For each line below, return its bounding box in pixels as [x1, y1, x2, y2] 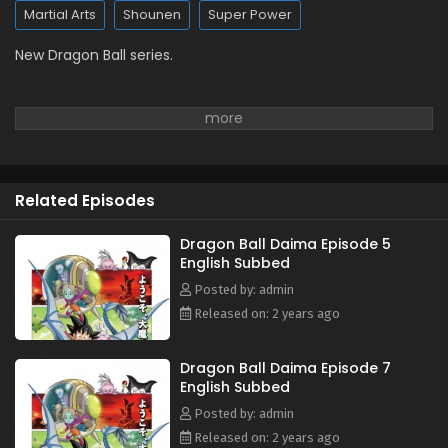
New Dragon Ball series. [15, 45, 173, 65]
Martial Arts [24, 5, 96, 24]
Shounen [123, 5, 181, 24]
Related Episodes [15, 190, 155, 211]
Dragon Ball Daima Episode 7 [180, 358, 391, 378]
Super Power [208, 5, 292, 24]
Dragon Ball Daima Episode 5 [180, 234, 391, 254]
